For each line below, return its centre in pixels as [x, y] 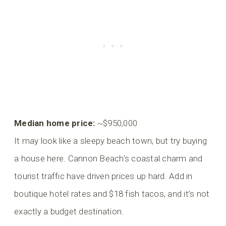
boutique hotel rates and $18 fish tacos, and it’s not [112, 194]
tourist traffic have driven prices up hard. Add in [103, 176]
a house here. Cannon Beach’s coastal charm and [108, 158]
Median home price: [55, 123]
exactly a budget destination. [69, 211]
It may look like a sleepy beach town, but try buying [111, 141]
